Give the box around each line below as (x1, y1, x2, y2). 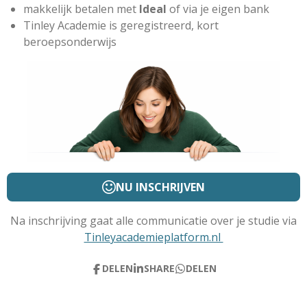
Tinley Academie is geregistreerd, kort (23, 18, 219, 34)
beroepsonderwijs (23, 34, 116, 50)
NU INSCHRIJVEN (116, 179, 205, 195)
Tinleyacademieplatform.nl (84, 230, 223, 245)
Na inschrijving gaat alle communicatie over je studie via (10, 213, 297, 229)
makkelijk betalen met (23, 1, 136, 17)
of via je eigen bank (167, 1, 269, 17)
